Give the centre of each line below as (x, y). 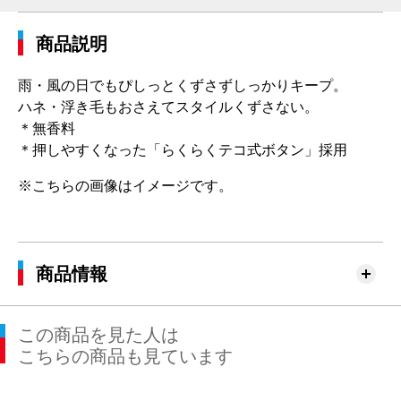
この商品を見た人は (98, 335)
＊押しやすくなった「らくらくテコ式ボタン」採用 (183, 150)
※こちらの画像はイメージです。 (125, 186)
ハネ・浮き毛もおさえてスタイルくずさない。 (168, 107)
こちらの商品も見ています (125, 356)
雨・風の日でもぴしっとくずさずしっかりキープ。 (183, 85)
